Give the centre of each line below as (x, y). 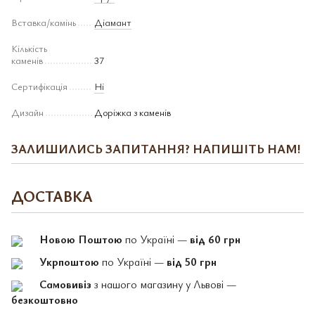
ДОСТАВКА (52, 196)
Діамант (113, 22)
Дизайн (27, 112)
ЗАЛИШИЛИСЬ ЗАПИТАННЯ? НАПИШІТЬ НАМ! (156, 148)
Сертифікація (39, 86)
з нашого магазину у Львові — (164, 284)
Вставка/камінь (44, 22)
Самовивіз (65, 284)
